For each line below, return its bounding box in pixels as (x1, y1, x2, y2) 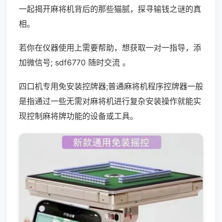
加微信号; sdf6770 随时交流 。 (19, 57, 130, 67)
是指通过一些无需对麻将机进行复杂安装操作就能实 (19, 96, 201, 106)
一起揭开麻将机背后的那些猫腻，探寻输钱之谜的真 (19, 4, 201, 14)
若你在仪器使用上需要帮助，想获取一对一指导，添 (19, 43, 201, 53)
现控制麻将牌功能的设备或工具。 (19, 111, 138, 121)
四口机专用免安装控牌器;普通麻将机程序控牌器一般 (19, 81, 203, 91)
